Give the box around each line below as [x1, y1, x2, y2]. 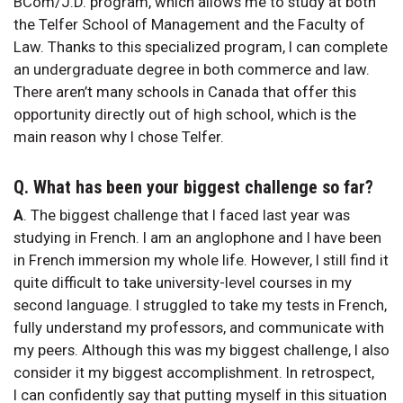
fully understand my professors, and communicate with [13, 318, 384, 336]
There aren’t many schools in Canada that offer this [13, 82, 356, 101]
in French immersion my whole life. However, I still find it [13, 250, 389, 269]
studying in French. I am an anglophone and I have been [13, 228, 381, 246]
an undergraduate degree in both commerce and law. [13, 59, 370, 78]
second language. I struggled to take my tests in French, [13, 295, 387, 314]
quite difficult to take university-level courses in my [13, 273, 352, 291]
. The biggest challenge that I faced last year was [23, 205, 350, 224]
